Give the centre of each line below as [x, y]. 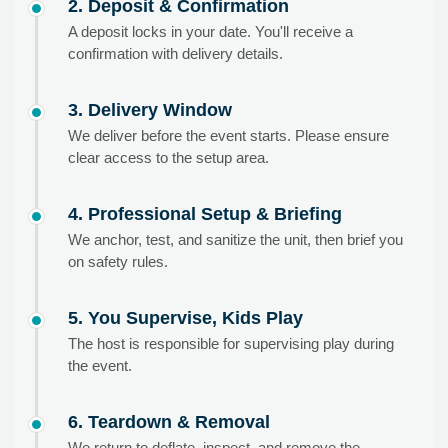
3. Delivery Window [150, 110]
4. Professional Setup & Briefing [205, 214]
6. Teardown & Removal [169, 422]
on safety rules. [118, 262]
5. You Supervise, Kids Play [185, 318]
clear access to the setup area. [168, 158]
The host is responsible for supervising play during [231, 344]
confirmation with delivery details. [175, 54]
